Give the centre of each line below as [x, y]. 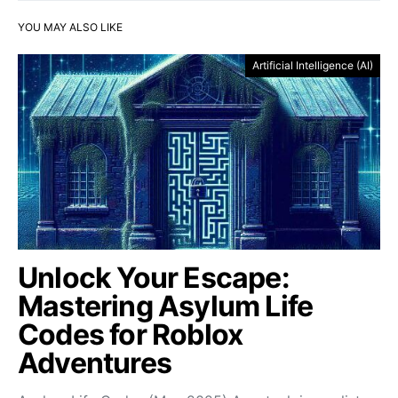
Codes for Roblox [131, 334]
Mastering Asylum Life [166, 306]
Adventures [95, 363]
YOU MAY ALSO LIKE [70, 27]
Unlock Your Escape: [154, 278]
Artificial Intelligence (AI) [313, 65]
